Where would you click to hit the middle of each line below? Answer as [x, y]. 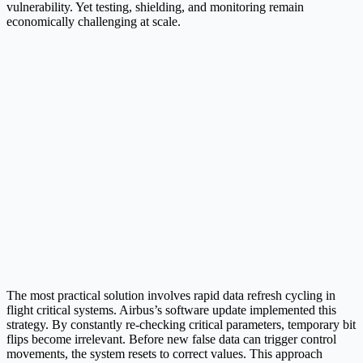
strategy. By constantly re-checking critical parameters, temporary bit [181, 324]
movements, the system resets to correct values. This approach [164, 353]
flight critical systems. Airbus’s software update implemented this [171, 310]
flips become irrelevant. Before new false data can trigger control [171, 339]
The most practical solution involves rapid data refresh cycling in [171, 295]
